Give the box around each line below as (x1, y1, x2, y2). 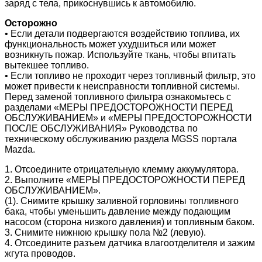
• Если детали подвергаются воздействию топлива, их (5, 28, 240, 39)
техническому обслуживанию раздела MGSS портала (5, 133, 237, 144)
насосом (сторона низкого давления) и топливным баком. (5, 216, 254, 227)
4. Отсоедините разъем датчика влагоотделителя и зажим (5, 237, 255, 248)
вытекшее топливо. (5, 60, 89, 70)
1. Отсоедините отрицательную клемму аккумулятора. (5, 164, 239, 174)
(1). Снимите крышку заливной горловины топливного (5, 195, 239, 206)
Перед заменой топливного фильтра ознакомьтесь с (5, 91, 231, 102)
